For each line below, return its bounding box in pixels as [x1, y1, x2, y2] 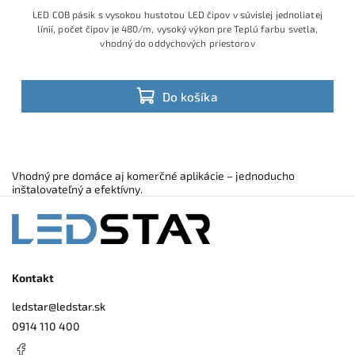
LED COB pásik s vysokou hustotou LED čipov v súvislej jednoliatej [32, 9, 323, 21]
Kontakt [12, 271, 54, 285]
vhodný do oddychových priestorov [100, 37, 255, 49]
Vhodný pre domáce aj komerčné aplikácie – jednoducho [12, 169, 295, 183]
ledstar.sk [56, 300, 105, 313]
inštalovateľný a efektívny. [12, 182, 143, 197]
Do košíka [162, 89, 218, 104]
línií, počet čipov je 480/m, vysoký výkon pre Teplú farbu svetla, [36, 23, 319, 35]
